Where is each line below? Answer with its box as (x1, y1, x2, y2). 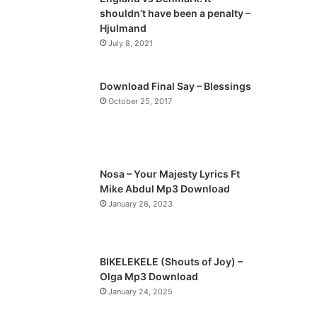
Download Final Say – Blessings (100, 80, 252, 92)
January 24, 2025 (108, 287, 173, 296)
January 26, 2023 (108, 199, 173, 209)
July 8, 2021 (108, 38, 154, 48)
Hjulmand (100, 22, 147, 34)
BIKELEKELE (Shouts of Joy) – (100, 255, 243, 267)
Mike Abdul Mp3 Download (100, 183, 231, 195)
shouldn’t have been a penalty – (100, 7, 251, 19)
